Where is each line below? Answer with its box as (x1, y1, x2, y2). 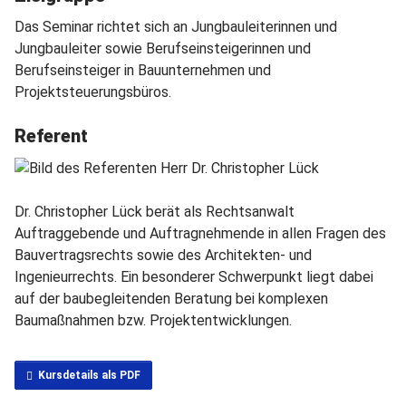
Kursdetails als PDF (35, 368, 140, 382)
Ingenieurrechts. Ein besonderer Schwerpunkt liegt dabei (14, 267, 373, 285)
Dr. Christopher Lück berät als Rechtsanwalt (14, 202, 295, 220)
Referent (14, 124, 88, 147)
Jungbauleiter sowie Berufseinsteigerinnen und (14, 39, 311, 57)
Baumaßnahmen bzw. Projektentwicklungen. (14, 311, 295, 329)
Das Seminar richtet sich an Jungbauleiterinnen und (14, 17, 337, 35)
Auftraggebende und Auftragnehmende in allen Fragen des (14, 224, 386, 242)
